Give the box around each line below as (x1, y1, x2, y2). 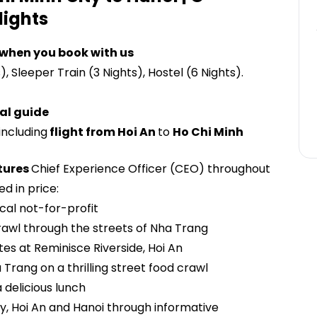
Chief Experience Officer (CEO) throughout (31, 161, 270, 177)
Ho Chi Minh (173, 124, 243, 140)
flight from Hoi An (47, 124, 158, 140)
